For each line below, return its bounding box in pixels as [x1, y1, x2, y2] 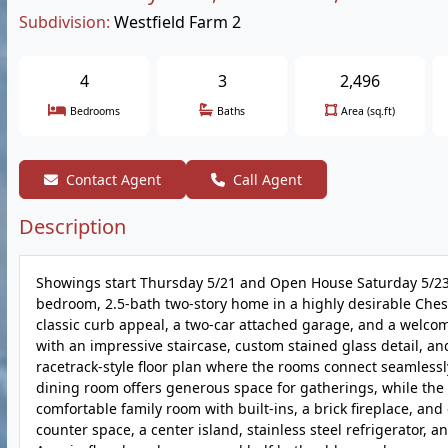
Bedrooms [70, 104, 120, 118]
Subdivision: [19, 11, 110, 33]
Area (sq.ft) [341, 104, 395, 118]
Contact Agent [66, 170, 161, 189]
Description [19, 213, 126, 240]
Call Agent [233, 170, 302, 189]
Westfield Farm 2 [114, 11, 241, 33]
